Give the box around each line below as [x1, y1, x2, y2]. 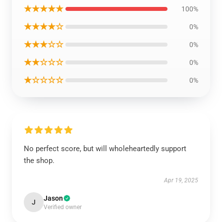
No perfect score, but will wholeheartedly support [24, 144, 186, 153]
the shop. [24, 156, 55, 165]
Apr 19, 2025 [164, 177, 198, 184]
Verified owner [44, 204, 82, 211]
